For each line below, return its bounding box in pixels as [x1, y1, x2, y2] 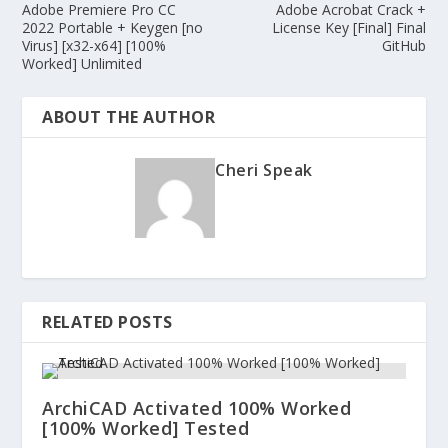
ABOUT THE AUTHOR [42, 106, 216, 129]
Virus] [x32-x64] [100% [22, 36, 167, 56]
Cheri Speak [215, 159, 313, 182]
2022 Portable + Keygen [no [22, 18, 204, 38]
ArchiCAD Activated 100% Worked [42, 396, 352, 421]
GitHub [381, 36, 426, 56]
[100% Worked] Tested [42, 416, 250, 441]
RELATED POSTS [42, 311, 173, 334]
